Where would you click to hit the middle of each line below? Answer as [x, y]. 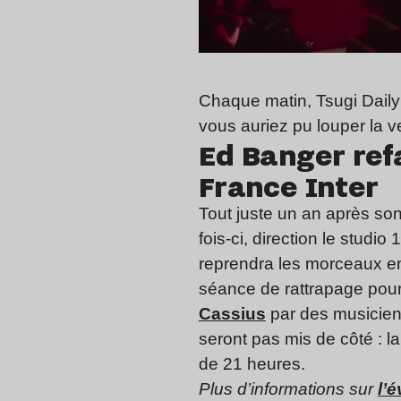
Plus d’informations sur [288, 389]
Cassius [232, 314]
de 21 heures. [252, 364]
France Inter [289, 186]
